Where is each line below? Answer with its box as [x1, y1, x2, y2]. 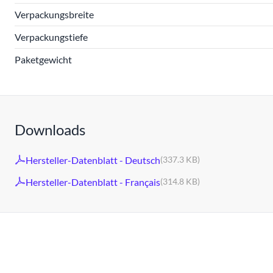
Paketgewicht [15, 54, 72, 65]
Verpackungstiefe [15, 31, 88, 43]
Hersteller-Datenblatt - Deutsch [26, 154, 160, 166]
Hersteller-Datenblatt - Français [26, 175, 160, 188]
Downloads [15, 121, 85, 138]
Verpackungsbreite [15, 9, 94, 20]
